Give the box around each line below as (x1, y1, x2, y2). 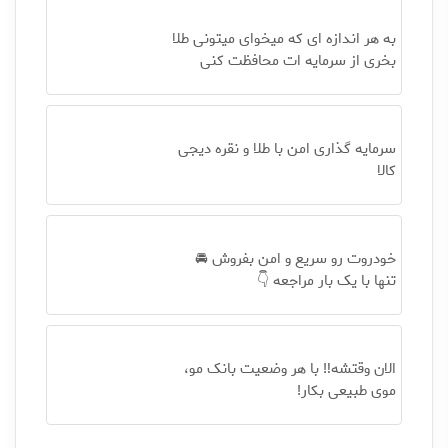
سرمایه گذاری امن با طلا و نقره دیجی (177, 137, 396, 161)
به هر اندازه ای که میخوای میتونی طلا (171, 27, 396, 51)
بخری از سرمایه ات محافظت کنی (199, 49, 396, 73)
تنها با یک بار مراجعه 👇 (256, 269, 396, 293)
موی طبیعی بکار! (296, 379, 396, 403)
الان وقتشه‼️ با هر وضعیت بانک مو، (183, 357, 396, 381)
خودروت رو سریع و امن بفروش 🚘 (194, 247, 396, 271)
